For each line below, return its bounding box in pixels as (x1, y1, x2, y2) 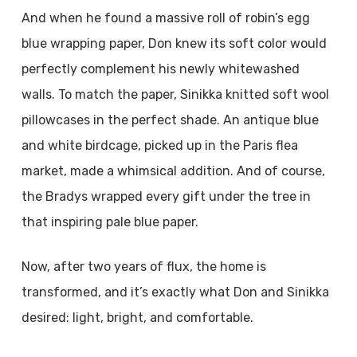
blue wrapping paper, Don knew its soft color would (21, 36, 327, 51)
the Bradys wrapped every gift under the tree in (21, 189, 311, 204)
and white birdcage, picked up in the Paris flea (21, 138, 298, 153)
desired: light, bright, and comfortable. (21, 310, 253, 325)
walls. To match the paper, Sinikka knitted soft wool (21, 87, 329, 102)
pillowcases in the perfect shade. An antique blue (21, 112, 319, 127)
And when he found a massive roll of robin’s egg (21, 10, 310, 25)
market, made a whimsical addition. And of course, (21, 163, 325, 178)
